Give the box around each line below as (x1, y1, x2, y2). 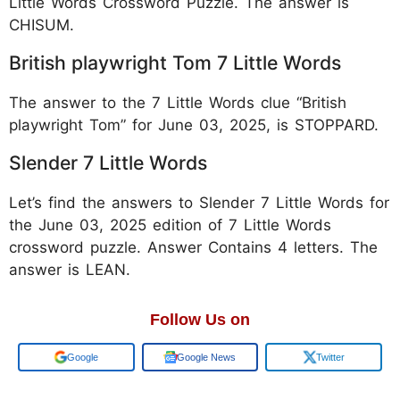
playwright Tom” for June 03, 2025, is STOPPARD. (9, 115, 379, 134)
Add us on (54, 351, 98, 362)
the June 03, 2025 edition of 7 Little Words (9, 215, 331, 234)
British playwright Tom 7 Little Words (9, 50, 341, 74)
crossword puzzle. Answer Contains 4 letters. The (9, 237, 378, 256)
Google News (177, 351, 236, 362)
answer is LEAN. (9, 260, 130, 279)
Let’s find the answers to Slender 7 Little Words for (9, 193, 389, 212)
